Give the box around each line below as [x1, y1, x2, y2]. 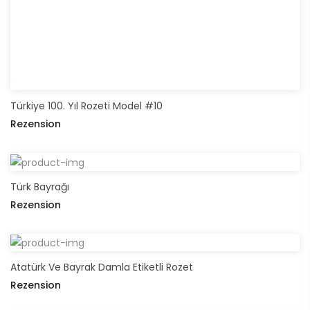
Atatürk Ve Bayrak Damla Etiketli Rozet [10, 259, 193, 274]
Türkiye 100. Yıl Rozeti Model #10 [10, 99, 163, 113]
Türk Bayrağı [10, 179, 69, 194]
